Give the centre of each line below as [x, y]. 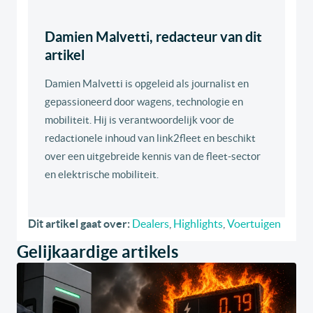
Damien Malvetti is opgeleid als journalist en [147, 84]
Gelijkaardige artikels [97, 252]
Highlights [198, 224]
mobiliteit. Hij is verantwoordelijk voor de [139, 120]
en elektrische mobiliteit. [102, 175]
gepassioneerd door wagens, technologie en [144, 102]
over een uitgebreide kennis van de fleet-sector [153, 156]
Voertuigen [254, 224]
